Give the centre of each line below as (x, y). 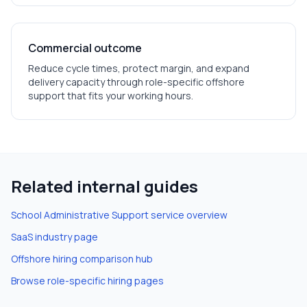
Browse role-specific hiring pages (87, 281)
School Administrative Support (80, 215)
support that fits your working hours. (111, 96)
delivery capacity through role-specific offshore (136, 82)
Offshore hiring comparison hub (82, 259)
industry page (65, 237)
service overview (188, 215)
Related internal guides (105, 186)
